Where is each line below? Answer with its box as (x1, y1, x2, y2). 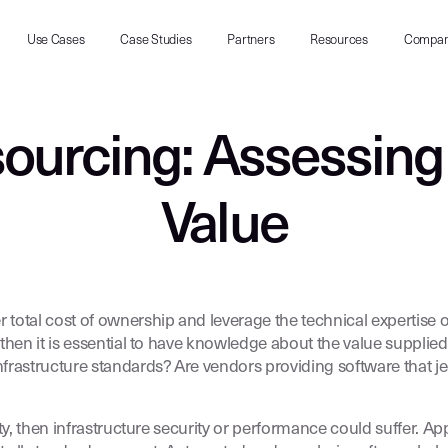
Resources (310, 33, 368, 47)
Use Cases (26, 33, 85, 47)
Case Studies (120, 33, 192, 47)
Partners (227, 33, 275, 47)
